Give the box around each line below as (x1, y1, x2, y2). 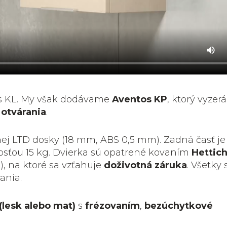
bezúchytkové (144, 200, 213, 211)
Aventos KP (112, 93, 167, 105)
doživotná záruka (104, 159, 187, 171)
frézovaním (85, 200, 140, 211)
